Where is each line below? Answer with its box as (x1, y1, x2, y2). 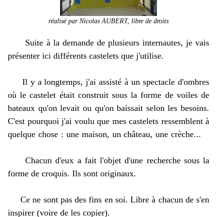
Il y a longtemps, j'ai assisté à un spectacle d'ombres (8, 77, 209, 87)
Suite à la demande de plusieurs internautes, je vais (8, 38, 209, 47)
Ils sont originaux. (72, 169, 136, 178)
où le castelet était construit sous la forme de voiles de (8, 90, 209, 100)
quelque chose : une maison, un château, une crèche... (8, 129, 209, 139)
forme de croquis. (8, 169, 72, 178)
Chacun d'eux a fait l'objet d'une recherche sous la (25, 155, 210, 165)
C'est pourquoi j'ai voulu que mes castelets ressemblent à (8, 116, 209, 126)
